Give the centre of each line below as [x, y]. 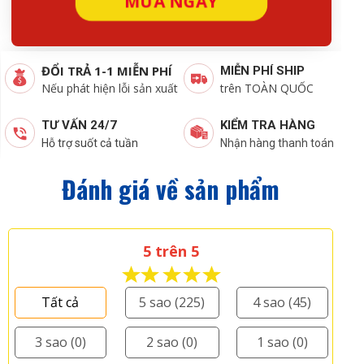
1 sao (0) [282, 342]
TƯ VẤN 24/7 [79, 125]
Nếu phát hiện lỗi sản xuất [109, 88]
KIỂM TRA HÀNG [267, 125]
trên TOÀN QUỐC [266, 88]
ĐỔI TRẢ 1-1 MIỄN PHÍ [106, 70]
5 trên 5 [171, 251]
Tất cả [61, 303]
